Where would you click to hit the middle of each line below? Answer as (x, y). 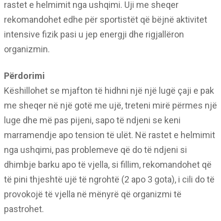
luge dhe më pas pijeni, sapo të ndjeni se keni (92, 120)
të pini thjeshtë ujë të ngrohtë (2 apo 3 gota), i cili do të (109, 179)
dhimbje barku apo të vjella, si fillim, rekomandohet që (108, 164)
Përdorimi (24, 75)
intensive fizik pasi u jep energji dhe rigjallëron (94, 34)
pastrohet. (24, 209)
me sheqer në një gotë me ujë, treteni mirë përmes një (110, 105)
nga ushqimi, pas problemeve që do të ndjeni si (95, 149)
